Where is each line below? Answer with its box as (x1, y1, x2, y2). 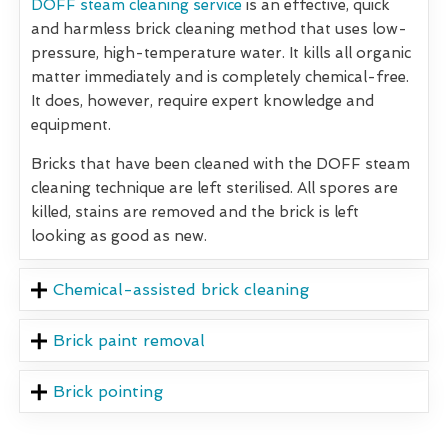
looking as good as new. (31, 227, 207, 246)
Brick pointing (53, 382, 164, 402)
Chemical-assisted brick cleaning (53, 280, 310, 300)
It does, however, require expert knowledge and (31, 92, 374, 111)
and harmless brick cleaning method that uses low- (31, 20, 407, 39)
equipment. (31, 116, 111, 135)
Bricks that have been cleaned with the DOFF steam (31, 155, 410, 174)
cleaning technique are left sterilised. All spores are (31, 179, 398, 198)
